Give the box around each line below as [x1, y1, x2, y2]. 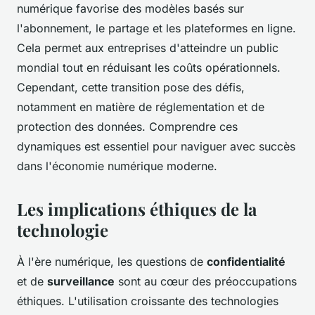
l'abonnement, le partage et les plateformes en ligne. [17, 21, 296, 36]
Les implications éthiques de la [17, 198, 257, 221]
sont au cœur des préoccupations [115, 274, 297, 289]
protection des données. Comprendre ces [17, 120, 238, 134]
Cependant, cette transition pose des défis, [17, 80, 245, 95]
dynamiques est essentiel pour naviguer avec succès [17, 139, 295, 154]
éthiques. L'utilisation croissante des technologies [17, 294, 278, 309]
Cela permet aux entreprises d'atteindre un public [17, 41, 278, 56]
